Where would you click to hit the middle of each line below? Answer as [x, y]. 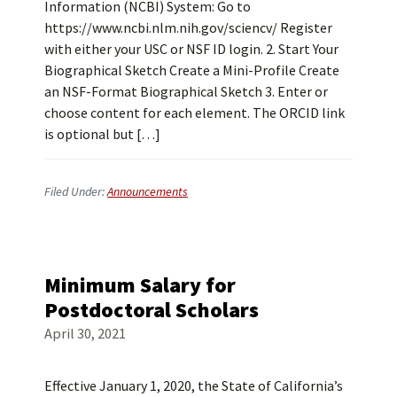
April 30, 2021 [85, 334]
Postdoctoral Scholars [152, 310]
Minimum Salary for [140, 285]
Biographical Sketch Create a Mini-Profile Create [192, 70]
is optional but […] [102, 134]
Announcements [148, 192]
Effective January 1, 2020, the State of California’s [194, 386]
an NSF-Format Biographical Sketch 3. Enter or [186, 92]
